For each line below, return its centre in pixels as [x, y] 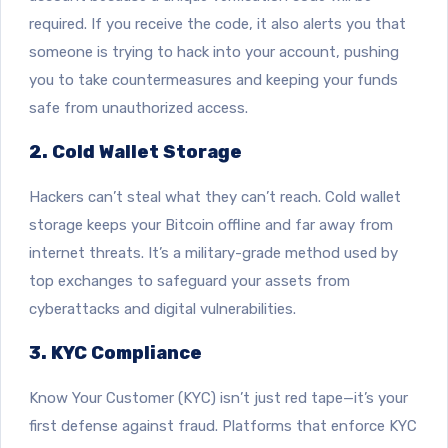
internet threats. [86, 252]
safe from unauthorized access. [138, 107]
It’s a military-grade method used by [271, 252]
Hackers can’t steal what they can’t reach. [177, 196]
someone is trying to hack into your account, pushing [214, 51]
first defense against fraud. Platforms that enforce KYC [223, 425]
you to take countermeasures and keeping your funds [213, 79]
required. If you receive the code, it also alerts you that [217, 23]
